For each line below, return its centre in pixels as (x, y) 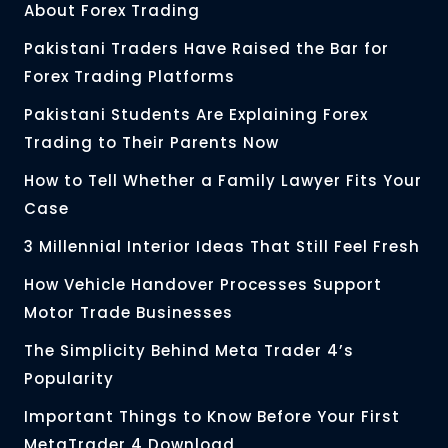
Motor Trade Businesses (128, 313)
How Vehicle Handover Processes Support (203, 285)
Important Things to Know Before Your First (212, 417)
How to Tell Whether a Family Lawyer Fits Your (223, 181)
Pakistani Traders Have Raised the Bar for (206, 49)
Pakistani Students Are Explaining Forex (196, 115)
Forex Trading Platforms (132, 77)
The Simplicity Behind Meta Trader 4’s (189, 351)
